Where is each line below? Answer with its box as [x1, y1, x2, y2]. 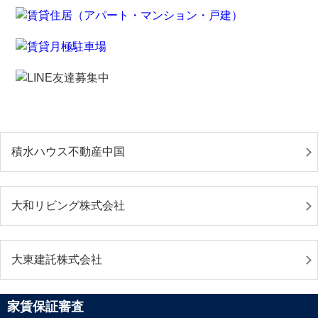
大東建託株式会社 [11, 253, 102, 265]
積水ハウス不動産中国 [11, 145, 125, 158]
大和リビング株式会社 [11, 199, 125, 212]
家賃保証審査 [7, 299, 84, 314]
